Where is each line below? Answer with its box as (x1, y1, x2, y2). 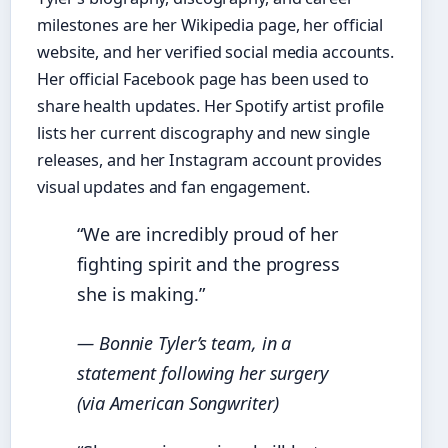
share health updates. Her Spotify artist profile (37, 95, 385, 118)
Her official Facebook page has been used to (37, 68, 369, 91)
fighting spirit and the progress (77, 252, 340, 277)
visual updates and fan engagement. (37, 176, 310, 199)
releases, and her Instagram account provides (37, 149, 382, 172)
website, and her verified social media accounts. (37, 41, 395, 64)
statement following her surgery (77, 360, 328, 385)
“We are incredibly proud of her (77, 222, 338, 247)
